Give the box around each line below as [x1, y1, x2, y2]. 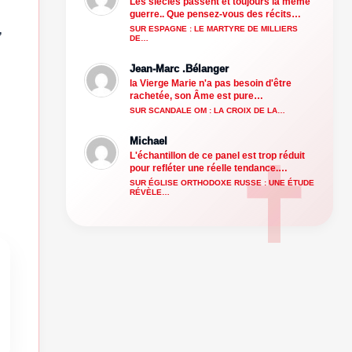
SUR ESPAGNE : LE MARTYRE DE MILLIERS [130, 24, 298, 33]
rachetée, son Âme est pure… [130, 90, 263, 101]
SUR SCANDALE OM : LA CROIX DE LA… [130, 105, 285, 115]
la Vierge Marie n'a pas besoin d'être [130, 77, 291, 89]
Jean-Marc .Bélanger [130, 62, 229, 75]
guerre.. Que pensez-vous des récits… [130, 8, 301, 20]
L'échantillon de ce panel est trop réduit [130, 149, 305, 161]
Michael [130, 134, 167, 147]
